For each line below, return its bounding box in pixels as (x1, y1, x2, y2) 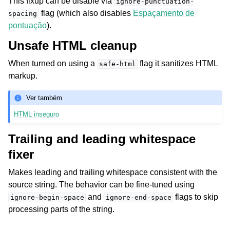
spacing (8, 10, 37, 18)
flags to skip (173, 192, 219, 201)
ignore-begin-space (10, 193, 84, 201)
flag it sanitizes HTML (138, 59, 218, 68)
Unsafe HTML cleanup (8, 39, 137, 53)
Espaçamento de (132, 9, 195, 18)
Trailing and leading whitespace (8, 131, 196, 146)
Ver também (26, 93, 63, 102)
